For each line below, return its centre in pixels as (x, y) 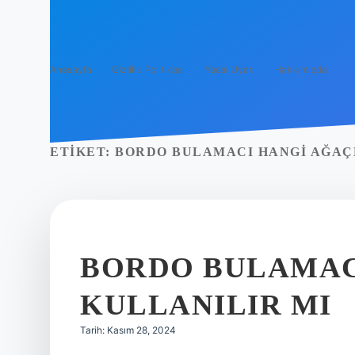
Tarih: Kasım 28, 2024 (128, 330)
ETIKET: (82, 152)
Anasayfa (71, 69)
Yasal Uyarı (229, 69)
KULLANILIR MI (206, 305)
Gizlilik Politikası (148, 69)
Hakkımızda (301, 69)
